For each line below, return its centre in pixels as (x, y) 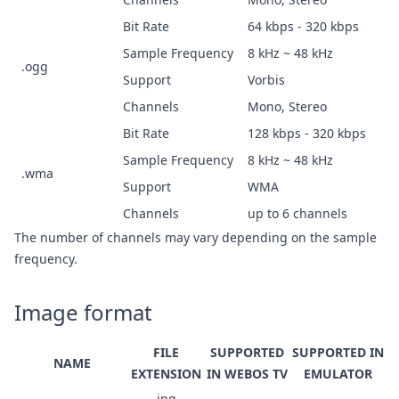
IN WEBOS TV (247, 373)
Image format (83, 312)
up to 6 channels (297, 213)
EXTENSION (166, 373)
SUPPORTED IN (338, 352)
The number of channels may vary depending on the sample (195, 237)
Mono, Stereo (287, 106)
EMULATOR (338, 373)
